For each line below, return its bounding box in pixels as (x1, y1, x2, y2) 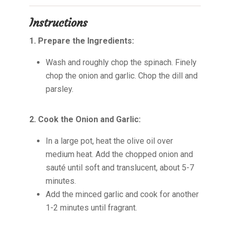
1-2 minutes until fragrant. (45, 203, 137, 213)
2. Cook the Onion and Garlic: (29, 114, 141, 124)
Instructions (29, 16, 87, 30)
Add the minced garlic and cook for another (45, 189, 199, 199)
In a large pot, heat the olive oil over (45, 136, 173, 146)
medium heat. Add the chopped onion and (45, 149, 193, 159)
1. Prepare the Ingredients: (29, 36, 134, 46)
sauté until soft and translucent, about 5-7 (45, 163, 194, 172)
